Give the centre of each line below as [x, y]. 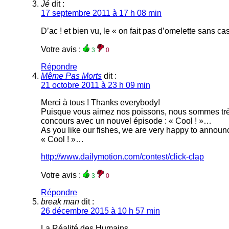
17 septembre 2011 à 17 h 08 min [101, 13]
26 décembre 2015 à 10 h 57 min [100, 211]
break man [60, 202]
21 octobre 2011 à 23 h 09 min [96, 85]
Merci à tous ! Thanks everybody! [100, 103]
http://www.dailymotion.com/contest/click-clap [122, 157]
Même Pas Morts [71, 76]
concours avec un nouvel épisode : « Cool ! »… [126, 121]
